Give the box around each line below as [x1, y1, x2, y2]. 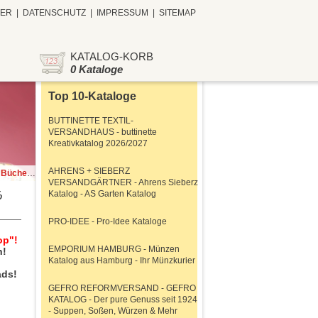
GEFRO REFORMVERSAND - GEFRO [48, 283, 196, 293]
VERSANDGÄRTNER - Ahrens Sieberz [48, 177, 198, 187]
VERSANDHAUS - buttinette [48, 127, 157, 137]
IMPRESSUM [97, 8, 148, 18]
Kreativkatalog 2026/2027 [48, 138, 148, 148]
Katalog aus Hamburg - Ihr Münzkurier [48, 256, 195, 265]
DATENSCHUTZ [23, 8, 86, 18]
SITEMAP [159, 8, 196, 18]
